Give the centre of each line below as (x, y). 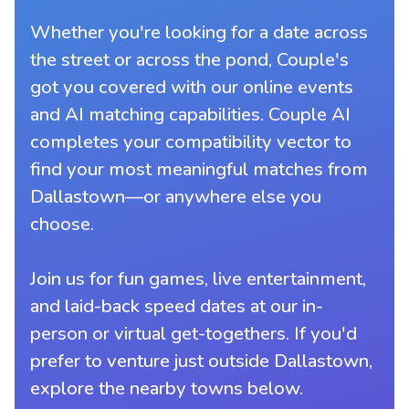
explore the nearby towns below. (167, 388)
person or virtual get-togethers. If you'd (194, 333)
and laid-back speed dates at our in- (177, 305)
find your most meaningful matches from (199, 168)
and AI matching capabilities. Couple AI (191, 114)
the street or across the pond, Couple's (190, 59)
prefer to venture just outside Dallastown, (202, 360)
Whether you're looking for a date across (199, 31)
